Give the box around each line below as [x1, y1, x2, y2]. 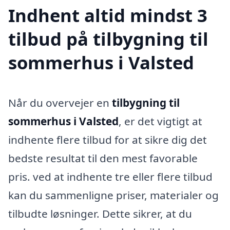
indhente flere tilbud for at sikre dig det [8, 132, 207, 147]
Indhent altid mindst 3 [8, 3, 207, 28]
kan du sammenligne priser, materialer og [8, 188, 219, 203]
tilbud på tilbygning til [8, 27, 208, 51]
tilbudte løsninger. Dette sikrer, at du [8, 206, 192, 221]
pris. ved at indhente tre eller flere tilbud [8, 169, 213, 184]
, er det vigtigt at [119, 114, 202, 129]
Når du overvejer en [8, 95, 112, 110]
